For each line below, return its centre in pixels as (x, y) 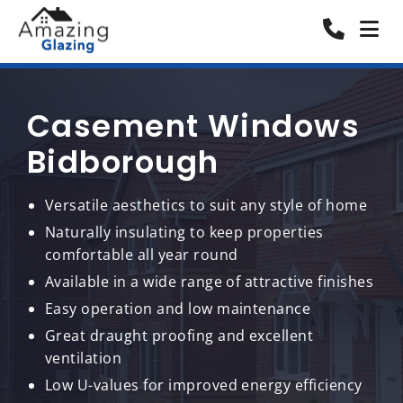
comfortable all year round (142, 255)
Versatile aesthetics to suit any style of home (206, 205)
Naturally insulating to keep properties (184, 232)
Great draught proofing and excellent (179, 336)
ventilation (84, 358)
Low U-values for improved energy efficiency (204, 385)
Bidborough (123, 162)
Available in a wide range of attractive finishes (210, 282)
